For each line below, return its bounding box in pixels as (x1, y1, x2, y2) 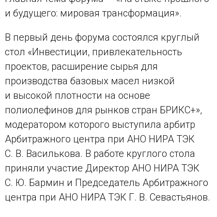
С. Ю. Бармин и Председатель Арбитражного (5, 177, 208, 189)
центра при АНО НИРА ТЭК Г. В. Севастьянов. (5, 191, 210, 203)
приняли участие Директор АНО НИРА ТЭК (5, 162, 200, 174)
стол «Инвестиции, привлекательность (5, 46, 182, 58)
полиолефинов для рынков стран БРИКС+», (5, 104, 202, 116)
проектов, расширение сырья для (5, 61, 158, 73)
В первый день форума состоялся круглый (5, 31, 200, 44)
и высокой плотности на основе (5, 90, 150, 102)
